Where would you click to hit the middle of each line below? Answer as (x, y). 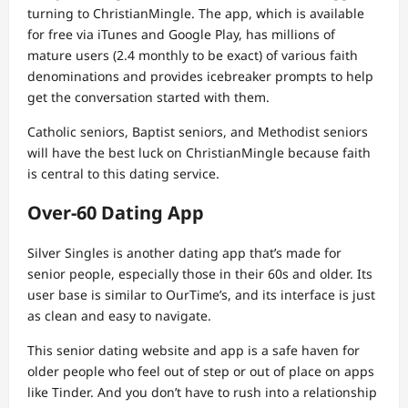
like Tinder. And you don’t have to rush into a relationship (202, 393)
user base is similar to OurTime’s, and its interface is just (201, 295)
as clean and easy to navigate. (119, 316)
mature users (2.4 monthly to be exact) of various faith (193, 56)
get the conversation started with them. (148, 97)
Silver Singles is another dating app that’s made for (184, 253)
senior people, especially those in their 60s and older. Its (200, 274)
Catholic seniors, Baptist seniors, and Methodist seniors (198, 132)
